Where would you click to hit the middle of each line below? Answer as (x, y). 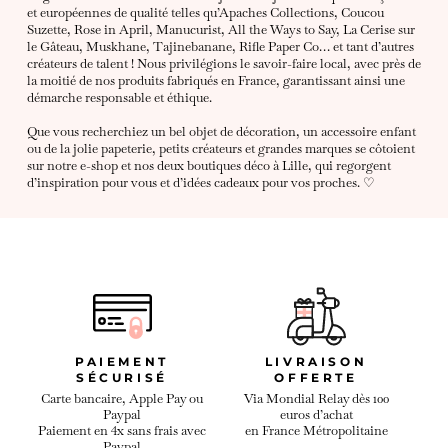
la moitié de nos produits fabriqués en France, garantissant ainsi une (215, 80)
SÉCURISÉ (122, 378)
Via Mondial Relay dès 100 (316, 399)
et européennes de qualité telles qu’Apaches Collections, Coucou (205, 12)
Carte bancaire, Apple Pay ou (122, 399)
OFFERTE (316, 378)
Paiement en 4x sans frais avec (122, 431)
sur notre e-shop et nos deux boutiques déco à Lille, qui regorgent (208, 165)
